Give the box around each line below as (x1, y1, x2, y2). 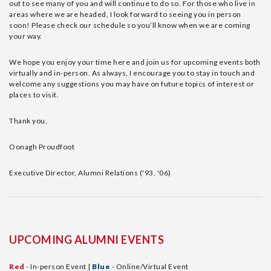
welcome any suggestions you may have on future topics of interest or (9, 79, 254, 89)
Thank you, (9, 116, 47, 126)
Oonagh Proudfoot (9, 142, 74, 152)
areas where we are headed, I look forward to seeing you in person (9, 10, 241, 19)
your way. (9, 31, 42, 41)
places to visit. (9, 90, 59, 100)
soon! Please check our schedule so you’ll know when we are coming (9, 21, 250, 30)
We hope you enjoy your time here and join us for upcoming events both (9, 57, 261, 67)
